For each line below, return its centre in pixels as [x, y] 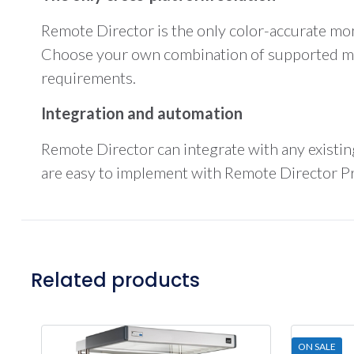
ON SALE [317, 346]
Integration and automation [141, 113]
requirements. [88, 77]
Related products [115, 280]
